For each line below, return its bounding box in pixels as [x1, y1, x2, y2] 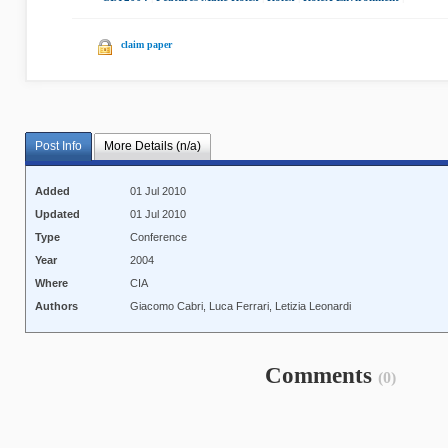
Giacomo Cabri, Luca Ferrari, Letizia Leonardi [130, 300, 352, 313]
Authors [35, 300, 79, 313]
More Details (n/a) [103, 139, 201, 154]
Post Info [35, 139, 82, 154]
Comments [265, 363, 378, 389]
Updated [35, 208, 81, 221]
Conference [130, 231, 188, 244]
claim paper [121, 39, 172, 50]
